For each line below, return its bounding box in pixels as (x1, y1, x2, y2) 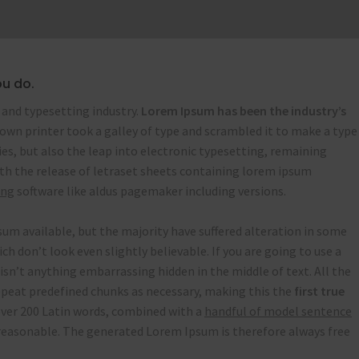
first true (294, 283, 345, 299)
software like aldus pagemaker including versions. (14, 183, 286, 199)
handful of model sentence (204, 303, 352, 319)
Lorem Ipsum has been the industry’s (141, 103, 346, 119)
